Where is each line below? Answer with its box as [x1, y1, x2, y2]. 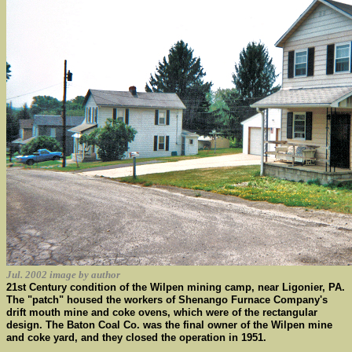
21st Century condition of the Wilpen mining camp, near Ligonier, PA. [6, 281, 345, 293]
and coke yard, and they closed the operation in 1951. [6, 332, 266, 343]
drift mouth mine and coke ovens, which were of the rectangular [6, 306, 317, 318]
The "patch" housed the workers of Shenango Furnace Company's [6, 294, 328, 306]
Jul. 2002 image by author [6, 269, 120, 280]
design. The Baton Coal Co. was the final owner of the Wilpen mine [6, 319, 332, 331]
